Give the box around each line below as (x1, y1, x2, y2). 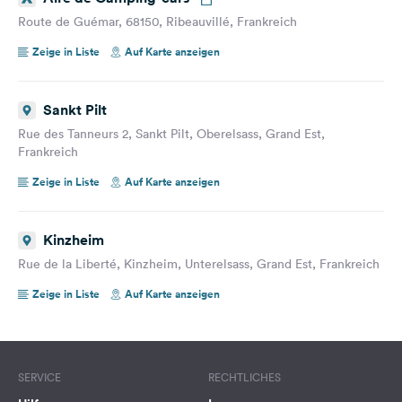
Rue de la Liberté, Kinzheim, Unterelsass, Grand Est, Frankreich (18, 255, 380, 272)
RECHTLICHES (208, 369, 281, 385)
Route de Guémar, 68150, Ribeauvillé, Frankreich (18, 13, 297, 30)
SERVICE (18, 369, 61, 385)
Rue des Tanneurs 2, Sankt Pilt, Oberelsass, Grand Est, (18, 125, 325, 142)
